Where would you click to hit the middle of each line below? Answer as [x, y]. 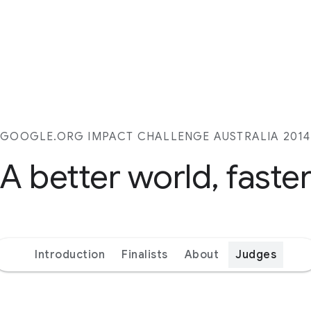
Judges [256, 255]
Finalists [145, 255]
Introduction [70, 255]
